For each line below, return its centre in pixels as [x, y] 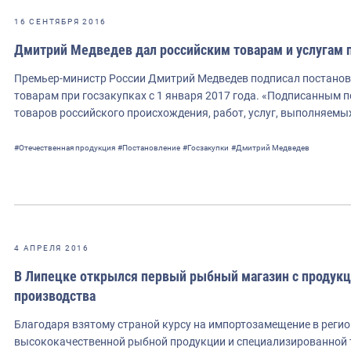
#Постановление [149, 147]
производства [55, 295]
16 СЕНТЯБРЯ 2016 [60, 21]
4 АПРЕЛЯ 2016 [52, 248]
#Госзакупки [206, 147]
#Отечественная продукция [65, 147]
